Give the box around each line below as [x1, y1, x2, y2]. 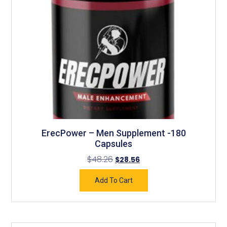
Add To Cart [94, 176, 133, 185]
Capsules [95, 138, 132, 149]
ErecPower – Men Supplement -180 [41, 128, 186, 139]
